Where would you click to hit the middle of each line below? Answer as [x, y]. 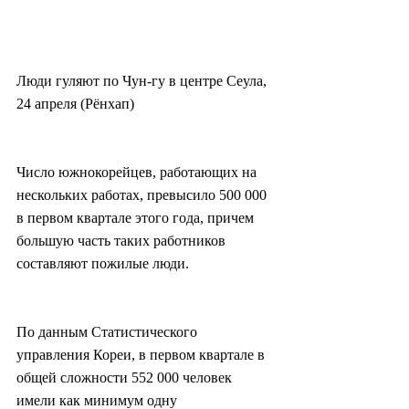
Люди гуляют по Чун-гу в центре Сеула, [143, 81]
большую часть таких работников [123, 241]
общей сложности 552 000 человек [126, 378]
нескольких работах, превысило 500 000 [143, 195]
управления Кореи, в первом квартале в [142, 355]
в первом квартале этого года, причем [137, 218]
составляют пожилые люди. [103, 264]
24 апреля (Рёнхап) [75, 104]
